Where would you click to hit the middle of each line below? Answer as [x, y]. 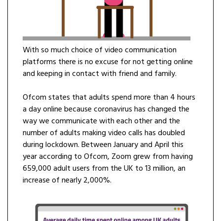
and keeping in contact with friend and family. [100, 74]
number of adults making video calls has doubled [104, 133]
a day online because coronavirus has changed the [106, 109]
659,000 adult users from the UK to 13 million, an [104, 168]
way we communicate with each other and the [101, 121]
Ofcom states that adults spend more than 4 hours [109, 97]
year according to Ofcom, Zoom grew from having [108, 157]
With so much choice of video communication [100, 50]
